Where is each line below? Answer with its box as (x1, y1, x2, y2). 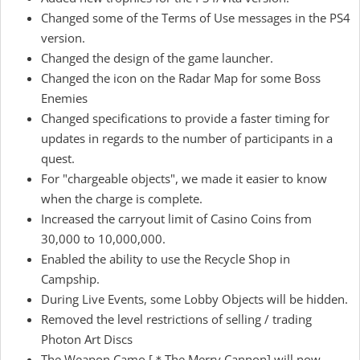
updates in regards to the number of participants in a (41, 130, 333, 146)
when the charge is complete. (41, 190, 202, 207)
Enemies (41, 90, 88, 106)
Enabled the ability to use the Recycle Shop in (41, 251, 290, 267)
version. (41, 30, 85, 46)
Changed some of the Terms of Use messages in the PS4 (41, 10, 350, 26)
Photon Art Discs (41, 331, 133, 347)
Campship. (41, 271, 100, 287)
